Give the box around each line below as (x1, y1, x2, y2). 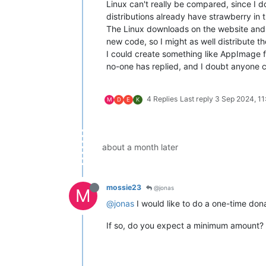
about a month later (102, 142, 178, 153)
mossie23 (106, 183, 141, 192)
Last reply (180, 94, 215, 104)
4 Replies (147, 94, 178, 104)
